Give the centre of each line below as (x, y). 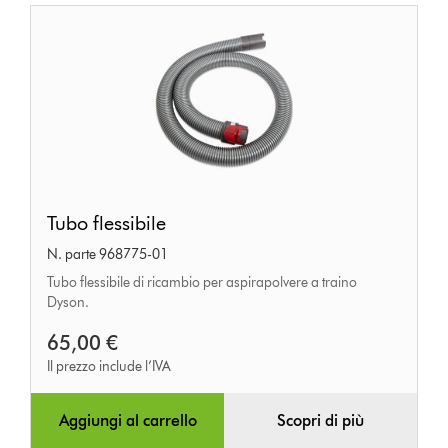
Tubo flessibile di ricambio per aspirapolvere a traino (202, 283)
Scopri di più (320, 421)
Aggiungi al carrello (127, 421)
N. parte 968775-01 (108, 255)
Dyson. (68, 303)
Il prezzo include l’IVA (109, 367)
